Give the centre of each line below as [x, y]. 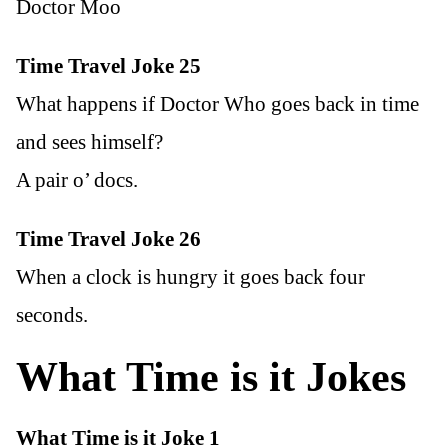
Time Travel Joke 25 [108, 66]
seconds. [52, 315]
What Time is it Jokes [211, 376]
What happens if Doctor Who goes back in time [217, 104]
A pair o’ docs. [77, 180]
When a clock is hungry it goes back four [190, 277]
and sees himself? [89, 142]
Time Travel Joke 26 [108, 239]
